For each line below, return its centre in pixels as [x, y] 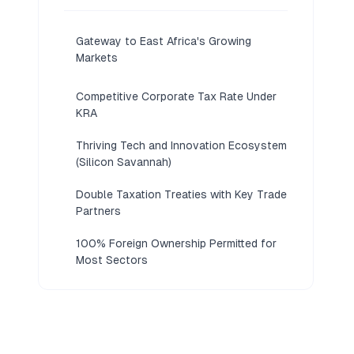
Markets [97, 58]
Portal [92, 316]
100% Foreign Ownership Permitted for [176, 244]
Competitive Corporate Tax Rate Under [176, 97]
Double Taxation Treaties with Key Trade [181, 195]
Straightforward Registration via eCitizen [182, 299]
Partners [98, 211]
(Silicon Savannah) [124, 162]
